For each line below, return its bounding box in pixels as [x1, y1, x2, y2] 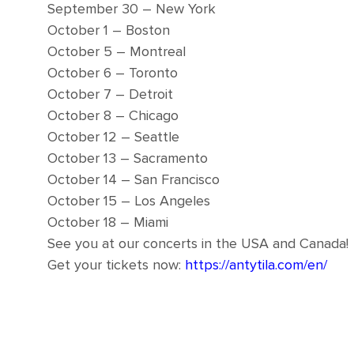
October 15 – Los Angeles [47, 192, 210, 210]
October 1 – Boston [47, 21, 170, 40]
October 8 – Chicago [47, 107, 179, 125]
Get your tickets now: [47, 256, 185, 274]
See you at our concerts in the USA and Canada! [47, 235, 348, 253]
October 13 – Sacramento [47, 149, 208, 168]
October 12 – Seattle [47, 128, 179, 146]
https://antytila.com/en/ [185, 256, 327, 274]
